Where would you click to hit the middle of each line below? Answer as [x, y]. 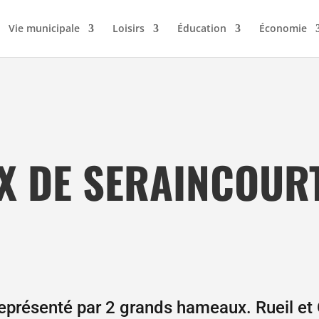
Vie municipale [44, 28]
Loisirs [129, 28]
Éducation [202, 28]
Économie [283, 28]
